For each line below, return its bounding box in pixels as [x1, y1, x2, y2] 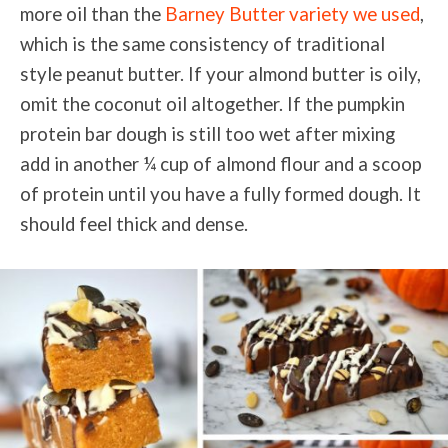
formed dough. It [284, 182, 421, 205]
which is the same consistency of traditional [20, 32, 385, 55]
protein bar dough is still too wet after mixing [20, 122, 395, 145]
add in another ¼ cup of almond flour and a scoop [20, 152, 422, 175]
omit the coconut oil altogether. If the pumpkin [20, 92, 405, 115]
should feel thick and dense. [20, 212, 248, 235]
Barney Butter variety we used [165, 2, 420, 25]
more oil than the [20, 2, 165, 25]
